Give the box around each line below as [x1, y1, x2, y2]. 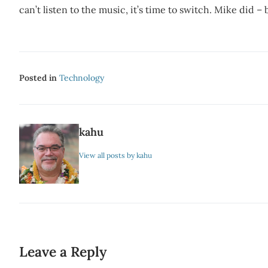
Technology [59, 72, 104, 83]
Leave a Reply [19, 243, 106, 260]
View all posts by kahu [79, 151, 152, 160]
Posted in [19, 72, 59, 83]
